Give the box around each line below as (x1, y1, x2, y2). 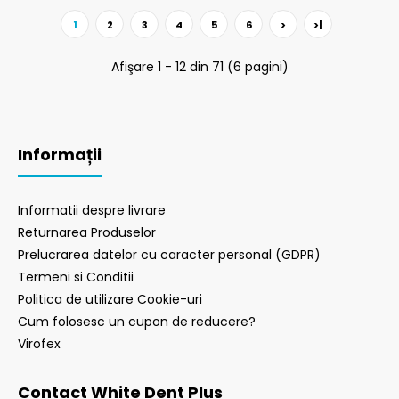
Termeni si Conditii (18, 268, 134, 286)
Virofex (18, 335, 61, 353)
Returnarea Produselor (18, 224, 156, 241)
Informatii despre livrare (18, 201, 166, 219)
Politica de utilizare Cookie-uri (18, 290, 202, 308)
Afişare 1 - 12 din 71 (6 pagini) (110, 58, 289, 76)
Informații (18, 143, 102, 166)
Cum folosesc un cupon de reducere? (18, 313, 256, 330)
